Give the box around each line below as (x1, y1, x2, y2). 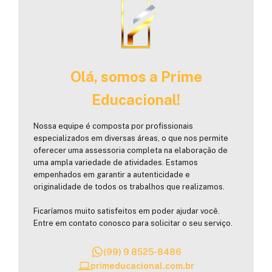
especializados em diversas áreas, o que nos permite (33, 134, 228, 143)
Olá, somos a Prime (70, 68, 202, 86)
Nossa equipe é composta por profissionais (33, 121, 193, 131)
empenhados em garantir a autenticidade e (33, 170, 190, 180)
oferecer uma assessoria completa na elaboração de (33, 146, 228, 155)
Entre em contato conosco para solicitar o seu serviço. (33, 219, 233, 228)
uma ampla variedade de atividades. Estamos (33, 158, 198, 168)
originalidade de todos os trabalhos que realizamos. (33, 182, 225, 192)
